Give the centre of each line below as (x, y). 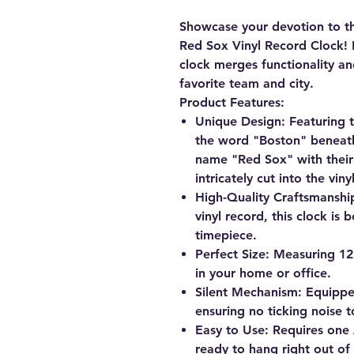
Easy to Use (230, 330)
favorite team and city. (247, 84)
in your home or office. (263, 273)
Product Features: (232, 103)
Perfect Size (230, 254)
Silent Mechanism (247, 292)
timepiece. (226, 235)
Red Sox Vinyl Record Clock (262, 46)
